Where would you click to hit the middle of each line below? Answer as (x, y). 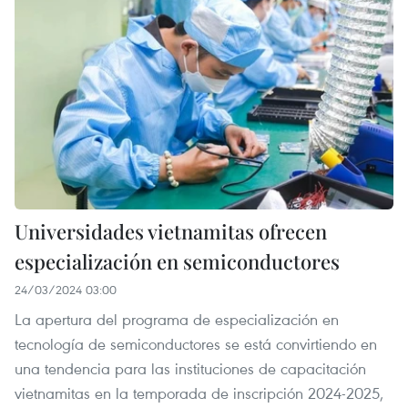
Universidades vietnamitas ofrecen (171, 231)
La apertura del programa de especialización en (177, 319)
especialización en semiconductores (177, 261)
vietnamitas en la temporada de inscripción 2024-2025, (199, 393)
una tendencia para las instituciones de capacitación (190, 368)
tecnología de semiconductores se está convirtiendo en (196, 343)
